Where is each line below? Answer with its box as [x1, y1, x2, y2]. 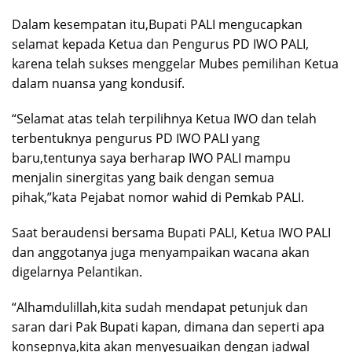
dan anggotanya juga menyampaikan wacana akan [12, 244, 310, 261]
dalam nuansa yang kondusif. [12, 75, 185, 92]
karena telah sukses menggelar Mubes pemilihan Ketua [12, 55, 339, 72]
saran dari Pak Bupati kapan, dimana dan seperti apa [12, 318, 324, 335]
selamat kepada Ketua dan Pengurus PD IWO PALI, [12, 35, 309, 53]
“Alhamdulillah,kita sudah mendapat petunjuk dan [12, 299, 308, 316]
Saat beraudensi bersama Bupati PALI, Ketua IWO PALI [12, 224, 331, 241]
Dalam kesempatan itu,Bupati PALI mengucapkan [12, 16, 302, 33]
